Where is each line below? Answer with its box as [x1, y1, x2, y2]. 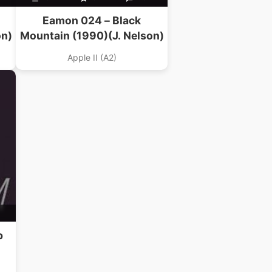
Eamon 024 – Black [42, 14, 141, 27]
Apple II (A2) [67, 52, 117, 63]
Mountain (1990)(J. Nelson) [19, 29, 164, 42]
